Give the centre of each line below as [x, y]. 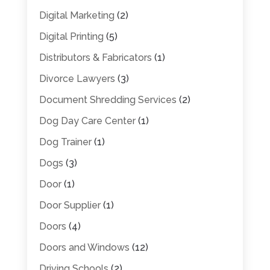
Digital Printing [71, 36]
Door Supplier [70, 205]
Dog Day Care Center [87, 121]
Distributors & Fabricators [95, 57]
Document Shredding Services [108, 99]
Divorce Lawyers [77, 78]
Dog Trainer [65, 142]
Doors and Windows [84, 247]
